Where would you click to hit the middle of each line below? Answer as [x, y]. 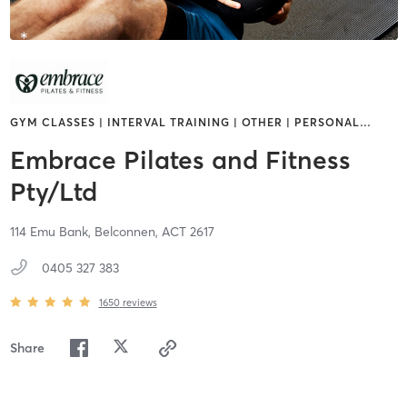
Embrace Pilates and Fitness [180, 160]
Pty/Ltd [53, 192]
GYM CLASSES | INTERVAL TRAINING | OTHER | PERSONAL [184, 123]
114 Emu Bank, [52, 232]
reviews [139, 302]
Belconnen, [128, 232]
